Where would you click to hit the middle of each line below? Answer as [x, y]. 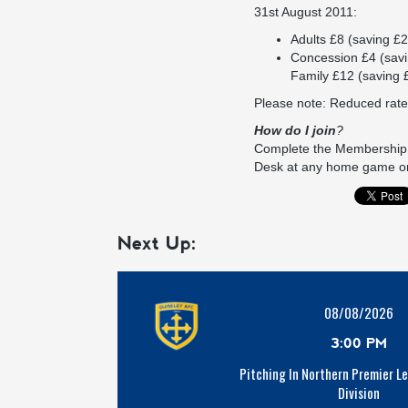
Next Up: [157, 243]
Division [359, 393]
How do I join [295, 130]
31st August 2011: [306, 12]
